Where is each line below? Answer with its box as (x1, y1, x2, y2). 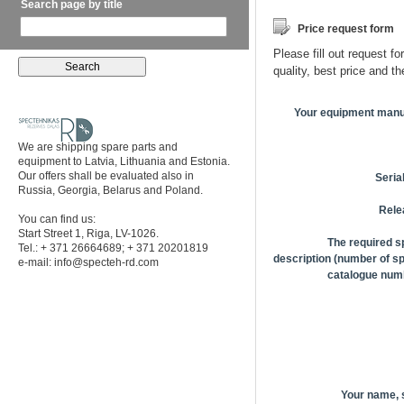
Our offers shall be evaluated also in (18, 170, 194, 182)
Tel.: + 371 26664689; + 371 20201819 (18, 242, 208, 254)
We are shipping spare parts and (18, 141, 178, 153)
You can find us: (18, 213, 96, 225)
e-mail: (18, 256, 54, 269)
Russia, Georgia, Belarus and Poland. (18, 184, 203, 197)
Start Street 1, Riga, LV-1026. (18, 227, 159, 240)
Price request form (298, 23, 394, 35)
